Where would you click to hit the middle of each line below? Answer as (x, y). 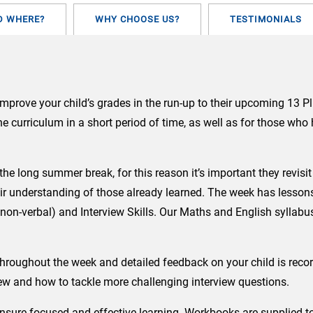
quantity (85, 26)
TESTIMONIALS (266, 20)
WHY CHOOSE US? (137, 20)
